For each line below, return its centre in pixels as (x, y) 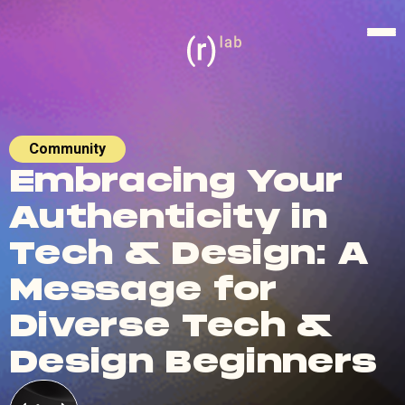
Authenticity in (169, 217)
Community (68, 149)
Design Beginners (193, 362)
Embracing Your (176, 181)
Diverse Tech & (171, 325)
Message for (143, 289)
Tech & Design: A (189, 253)
